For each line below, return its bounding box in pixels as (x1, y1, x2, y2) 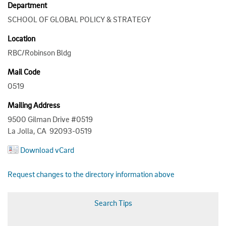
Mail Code (8, 66, 40, 77)
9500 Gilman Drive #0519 (8, 114, 93, 124)
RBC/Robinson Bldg (8, 47, 71, 58)
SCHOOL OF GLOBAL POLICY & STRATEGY (8, 14, 151, 24)
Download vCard (20, 144, 74, 155)
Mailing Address (8, 99, 60, 110)
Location (8, 33, 35, 43)
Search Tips (94, 197, 132, 208)
